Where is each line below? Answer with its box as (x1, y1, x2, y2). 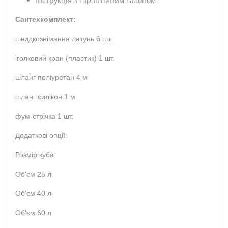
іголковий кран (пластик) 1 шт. (15, 53, 115, 62)
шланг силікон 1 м (15, 92, 75, 101)
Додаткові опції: (15, 131, 67, 139)
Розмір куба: (15, 150, 56, 159)
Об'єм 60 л (15, 208, 51, 217)
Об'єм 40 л (15, 189, 51, 197)
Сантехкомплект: (15, 15, 76, 23)
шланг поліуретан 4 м (15, 73, 88, 81)
